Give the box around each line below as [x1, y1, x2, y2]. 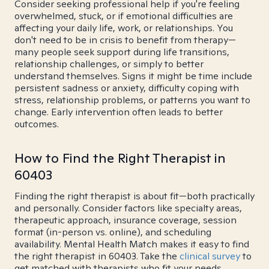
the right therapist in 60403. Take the [14, 250, 180, 262]
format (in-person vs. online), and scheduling [14, 226, 211, 238]
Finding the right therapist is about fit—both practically [14, 190, 255, 202]
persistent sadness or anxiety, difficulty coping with [14, 82, 239, 94]
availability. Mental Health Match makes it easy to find [14, 238, 249, 250]
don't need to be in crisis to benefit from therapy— [14, 34, 236, 46]
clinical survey [180, 250, 240, 262]
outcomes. [14, 118, 59, 130]
